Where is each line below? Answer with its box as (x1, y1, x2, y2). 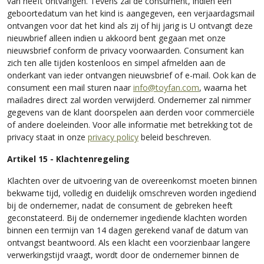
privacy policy (88, 131, 138, 142)
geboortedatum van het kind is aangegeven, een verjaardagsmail (7, 7, 255, 18)
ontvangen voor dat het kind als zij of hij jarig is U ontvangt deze (7, 19, 253, 31)
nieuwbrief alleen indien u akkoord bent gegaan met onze (7, 32, 226, 43)
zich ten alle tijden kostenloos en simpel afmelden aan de (7, 57, 226, 68)
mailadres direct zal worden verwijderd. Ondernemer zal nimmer (7, 94, 251, 105)
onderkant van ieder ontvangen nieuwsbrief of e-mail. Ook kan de (7, 69, 256, 80)
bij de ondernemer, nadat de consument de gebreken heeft (7, 199, 233, 210)
